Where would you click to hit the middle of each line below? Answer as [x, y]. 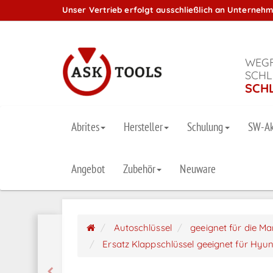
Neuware [198, 169]
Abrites [85, 127]
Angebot [88, 169]
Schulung [205, 127]
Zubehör [139, 169]
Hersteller [143, 127]
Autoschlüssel [143, 228]
